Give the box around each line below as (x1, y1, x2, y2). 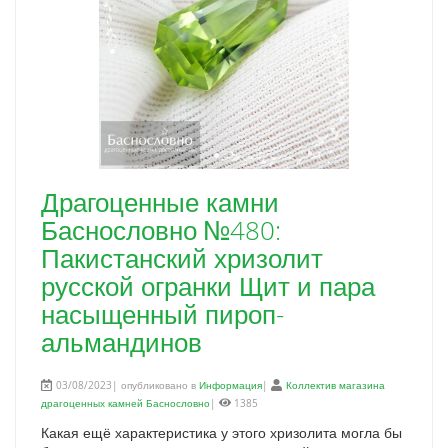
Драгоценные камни (41, 185, 279, 220)
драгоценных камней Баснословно (41, 397, 210, 410)
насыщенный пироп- (41, 297, 284, 332)
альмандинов (41, 325, 202, 360)
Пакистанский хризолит (41, 241, 323, 276)
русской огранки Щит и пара (41, 269, 375, 304)
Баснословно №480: (41, 213, 281, 248)
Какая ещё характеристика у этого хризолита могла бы (41, 423, 402, 442)
